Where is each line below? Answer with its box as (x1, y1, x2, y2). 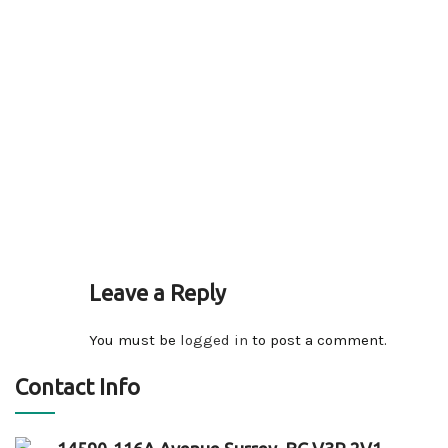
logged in (180, 331, 248, 349)
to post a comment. (248, 331, 387, 349)
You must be (89, 331, 180, 349)
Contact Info (15, 374, 140, 399)
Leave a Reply (89, 280, 226, 305)
